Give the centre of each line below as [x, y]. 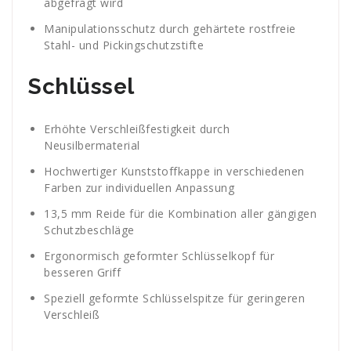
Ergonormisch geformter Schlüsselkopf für [159, 255]
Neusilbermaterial [92, 145]
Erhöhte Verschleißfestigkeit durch [137, 128]
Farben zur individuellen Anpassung [139, 187]
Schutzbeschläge [89, 230]
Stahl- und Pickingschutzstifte [124, 45]
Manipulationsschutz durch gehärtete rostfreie [172, 28]
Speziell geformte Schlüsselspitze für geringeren [174, 298]
